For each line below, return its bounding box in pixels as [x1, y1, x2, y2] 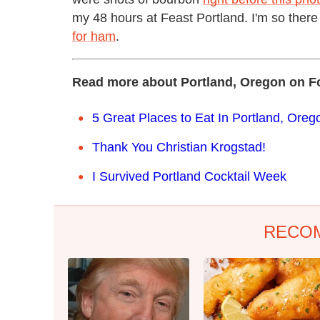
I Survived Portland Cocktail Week [92, 169, 286, 184]
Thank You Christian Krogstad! [92, 139, 266, 154]
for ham [72, 29, 116, 44]
